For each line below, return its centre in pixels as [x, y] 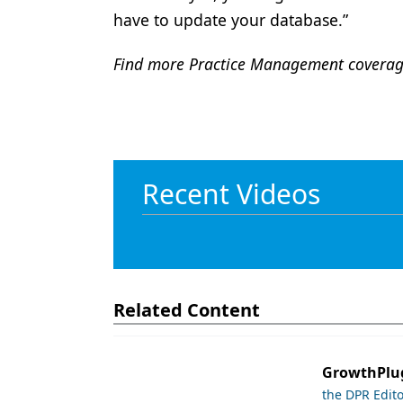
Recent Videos [231, 194]
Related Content [187, 310]
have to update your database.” [231, 20]
